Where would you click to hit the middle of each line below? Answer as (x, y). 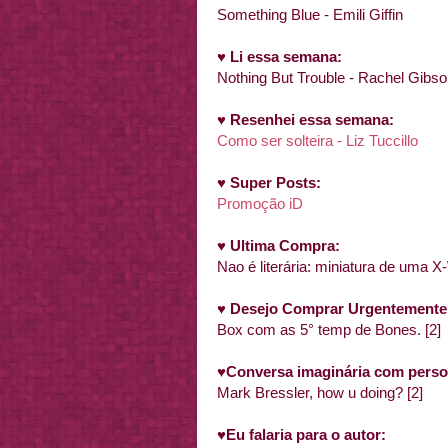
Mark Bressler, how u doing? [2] (320, 392)
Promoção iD (260, 203)
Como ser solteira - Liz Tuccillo (317, 140)
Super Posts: (275, 182)
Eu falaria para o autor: (310, 434)
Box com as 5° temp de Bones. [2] (329, 329)
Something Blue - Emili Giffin (310, 14)
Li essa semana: (286, 56)
